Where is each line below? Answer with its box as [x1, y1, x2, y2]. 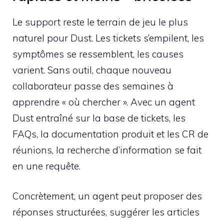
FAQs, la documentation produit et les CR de [12, 127, 208, 140]
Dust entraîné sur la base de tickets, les [12, 111, 185, 124]
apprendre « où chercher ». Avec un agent [12, 95, 195, 108]
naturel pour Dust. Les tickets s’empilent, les [12, 31, 204, 44]
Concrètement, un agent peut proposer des [12, 190, 202, 202]
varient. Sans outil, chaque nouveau [12, 63, 171, 76]
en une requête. [12, 159, 80, 172]
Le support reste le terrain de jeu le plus [12, 15, 188, 28]
